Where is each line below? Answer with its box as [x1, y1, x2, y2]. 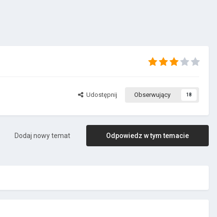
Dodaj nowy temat [15, 132, 70, 140]
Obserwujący [134, 91, 170, 99]
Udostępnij [83, 91, 117, 99]
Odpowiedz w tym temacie [106, 132, 189, 140]
